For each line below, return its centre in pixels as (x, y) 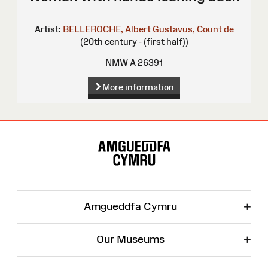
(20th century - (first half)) (134, 42)
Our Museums (130, 240)
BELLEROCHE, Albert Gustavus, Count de (148, 29)
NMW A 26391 (134, 63)
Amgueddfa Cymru (130, 207)
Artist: (48, 29)
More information (138, 87)
